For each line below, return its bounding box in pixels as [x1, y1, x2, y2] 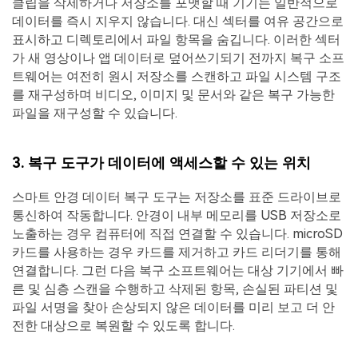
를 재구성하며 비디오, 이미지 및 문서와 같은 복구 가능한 [12, 87, 335, 103]
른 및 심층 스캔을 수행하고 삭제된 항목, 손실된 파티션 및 [12, 280, 338, 296]
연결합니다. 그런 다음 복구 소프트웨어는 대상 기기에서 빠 [12, 262, 344, 278]
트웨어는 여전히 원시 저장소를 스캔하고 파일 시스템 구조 [12, 69, 341, 85]
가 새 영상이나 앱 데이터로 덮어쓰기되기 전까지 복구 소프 [12, 50, 344, 66]
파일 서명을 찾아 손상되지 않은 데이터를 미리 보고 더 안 [12, 299, 335, 315]
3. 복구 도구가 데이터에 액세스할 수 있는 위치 [12, 153, 311, 171]
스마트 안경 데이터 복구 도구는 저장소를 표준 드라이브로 [12, 189, 341, 205]
